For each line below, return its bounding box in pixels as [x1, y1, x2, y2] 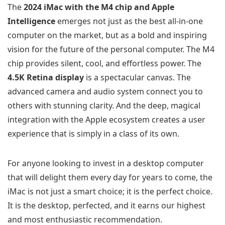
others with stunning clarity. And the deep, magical [8, 99, 200, 111]
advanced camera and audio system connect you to [8, 85, 203, 97]
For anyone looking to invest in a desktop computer [8, 157, 204, 169]
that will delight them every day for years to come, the [8, 171, 212, 183]
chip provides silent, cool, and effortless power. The [8, 57, 201, 69]
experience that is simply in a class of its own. [8, 128, 179, 139]
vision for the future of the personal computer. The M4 [8, 43, 214, 55]
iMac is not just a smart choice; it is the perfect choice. [8, 185, 212, 197]
